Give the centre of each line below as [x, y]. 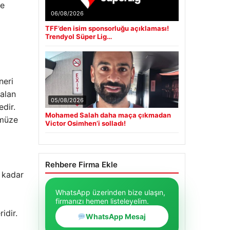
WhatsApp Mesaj [116, 217]
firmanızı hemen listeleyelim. [102, 201]
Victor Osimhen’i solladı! [85, 123]
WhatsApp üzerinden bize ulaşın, [110, 193]
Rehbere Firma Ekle [81, 165]
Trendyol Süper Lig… [78, 37]
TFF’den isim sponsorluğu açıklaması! [107, 28]
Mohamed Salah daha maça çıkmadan [108, 115]
